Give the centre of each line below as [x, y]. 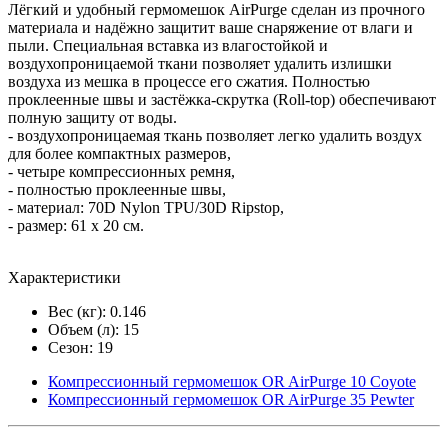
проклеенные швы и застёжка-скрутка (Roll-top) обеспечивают [222, 99]
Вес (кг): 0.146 [97, 311]
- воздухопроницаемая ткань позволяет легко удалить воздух [215, 135]
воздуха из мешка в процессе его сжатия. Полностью [189, 81]
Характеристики [64, 277]
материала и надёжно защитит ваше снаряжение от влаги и [210, 27]
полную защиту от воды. [92, 117]
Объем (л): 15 [93, 329]
